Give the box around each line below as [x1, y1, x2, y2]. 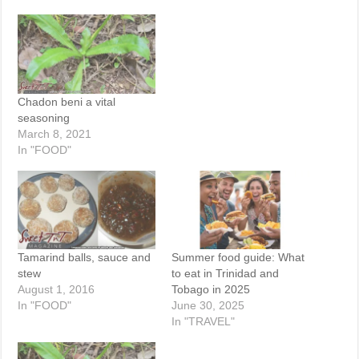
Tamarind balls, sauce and [18, 250, 151, 264]
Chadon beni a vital [18, 95, 116, 108]
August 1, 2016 [18, 282, 95, 296]
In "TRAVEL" [171, 314, 235, 328]
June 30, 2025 [171, 298, 244, 312]
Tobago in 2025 [171, 282, 250, 296]
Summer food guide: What [171, 250, 305, 264]
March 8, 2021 [18, 127, 92, 140]
